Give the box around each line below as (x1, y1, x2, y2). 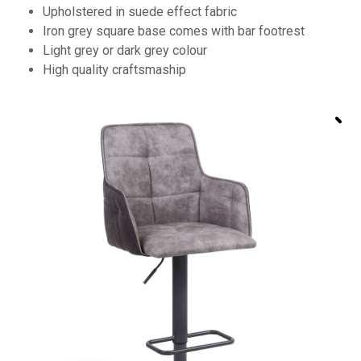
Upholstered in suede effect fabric (43, 3, 238, 19)
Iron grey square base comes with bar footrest (43, 23, 305, 39)
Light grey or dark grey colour (43, 42, 208, 58)
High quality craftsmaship (43, 61, 187, 77)
